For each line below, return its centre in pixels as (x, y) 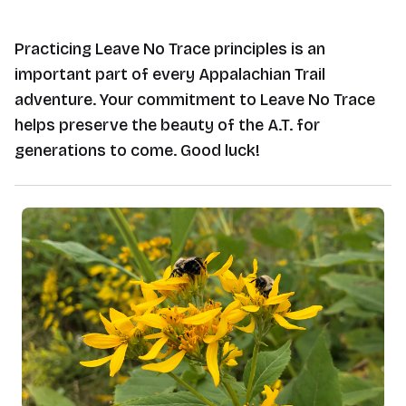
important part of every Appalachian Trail (170, 74)
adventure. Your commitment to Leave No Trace (195, 100)
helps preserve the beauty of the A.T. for (167, 125)
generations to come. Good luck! (137, 150)
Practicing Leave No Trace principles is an (170, 49)
